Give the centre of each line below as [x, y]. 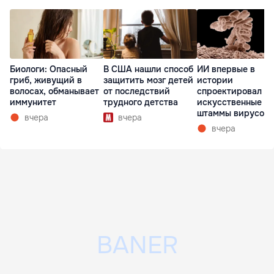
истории [215, 80]
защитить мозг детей [148, 80]
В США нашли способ [148, 69]
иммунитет [33, 102]
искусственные [229, 102]
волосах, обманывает [54, 91]
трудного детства [141, 102]
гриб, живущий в [46, 80]
